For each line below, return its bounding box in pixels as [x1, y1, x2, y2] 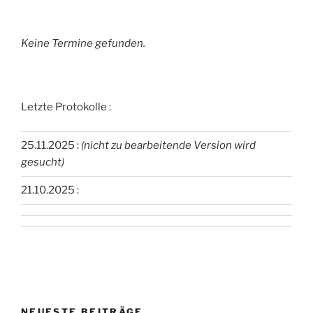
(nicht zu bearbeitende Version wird [81, 139, 256, 152]
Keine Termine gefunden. [21, 36, 145, 50]
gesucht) [21, 156, 64, 169]
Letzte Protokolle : [21, 101, 111, 114]
